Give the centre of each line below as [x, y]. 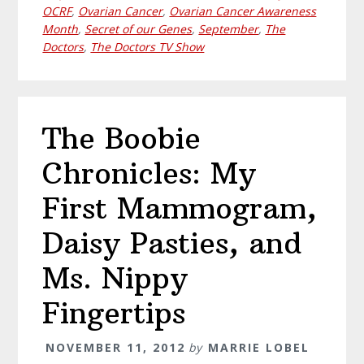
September [229, 28]
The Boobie [122, 139]
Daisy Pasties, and [172, 244]
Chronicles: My [149, 174]
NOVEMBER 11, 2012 [116, 348]
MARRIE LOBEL [259, 348]
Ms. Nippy [115, 279]
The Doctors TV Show [147, 46]
